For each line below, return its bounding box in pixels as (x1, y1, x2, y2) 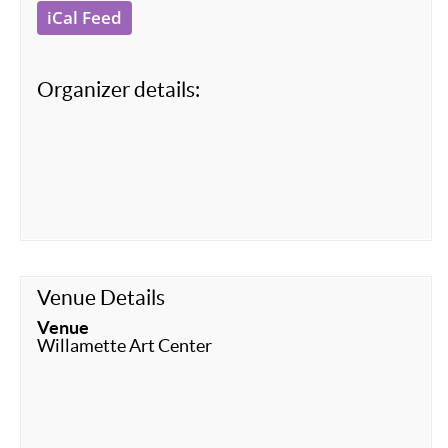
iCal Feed (47, 6, 122, 29)
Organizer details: (37, 78, 200, 101)
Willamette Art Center (37, 335, 212, 356)
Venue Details (37, 286, 165, 309)
